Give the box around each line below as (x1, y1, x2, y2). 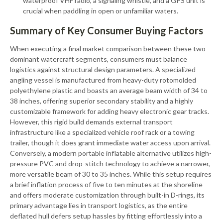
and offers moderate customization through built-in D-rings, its (10, 191, 205, 199)
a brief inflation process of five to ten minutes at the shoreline (10, 180, 203, 189)
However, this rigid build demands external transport (10, 117, 173, 126)
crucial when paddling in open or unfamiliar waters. (23, 6, 178, 15)
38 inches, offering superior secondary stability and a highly (10, 97, 193, 105)
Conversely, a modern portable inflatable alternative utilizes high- (10, 149, 212, 157)
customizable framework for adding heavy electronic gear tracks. (10, 107, 209, 115)
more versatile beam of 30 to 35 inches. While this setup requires (10, 170, 212, 178)
